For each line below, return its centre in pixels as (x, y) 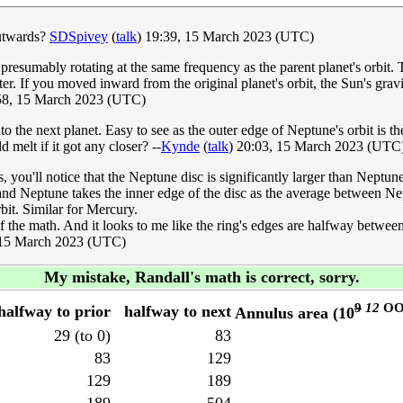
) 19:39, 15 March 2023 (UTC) (225, 37)
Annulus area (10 (295, 313)
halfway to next (178, 312)
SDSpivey (79, 37)
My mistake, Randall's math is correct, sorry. (201, 278)
